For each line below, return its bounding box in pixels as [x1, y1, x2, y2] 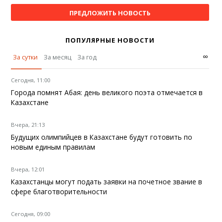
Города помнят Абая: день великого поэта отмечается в [11, 88, 203, 98]
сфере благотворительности [11, 187, 108, 197]
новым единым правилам [11, 142, 96, 152]
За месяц [44, 53, 72, 62]
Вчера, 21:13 [11, 121, 45, 129]
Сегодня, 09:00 [11, 210, 51, 218]
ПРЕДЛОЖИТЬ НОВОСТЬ [69, 8, 151, 18]
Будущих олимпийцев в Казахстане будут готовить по [11, 132, 193, 142]
